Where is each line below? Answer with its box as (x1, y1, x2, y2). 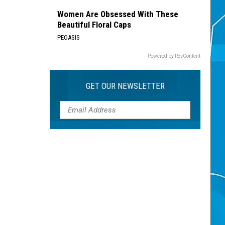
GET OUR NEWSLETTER (85, 81, 165, 91)
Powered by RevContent (148, 53, 200, 59)
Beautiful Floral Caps (57, 20, 131, 30)
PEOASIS (57, 34, 80, 41)
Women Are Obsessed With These (57, 9, 178, 19)
